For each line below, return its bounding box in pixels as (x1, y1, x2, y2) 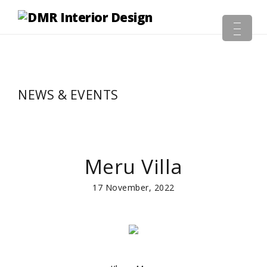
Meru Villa (84, 153, 183, 180)
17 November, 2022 (92, 182, 175, 193)
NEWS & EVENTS (18, 86, 119, 103)
